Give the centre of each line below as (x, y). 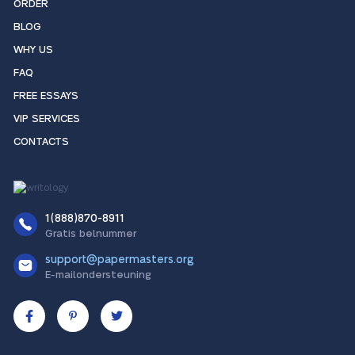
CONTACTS (41, 142)
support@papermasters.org (120, 260)
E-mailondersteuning (98, 275)
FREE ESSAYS (46, 96)
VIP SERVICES (47, 119)
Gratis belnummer (91, 233)
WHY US (33, 50)
